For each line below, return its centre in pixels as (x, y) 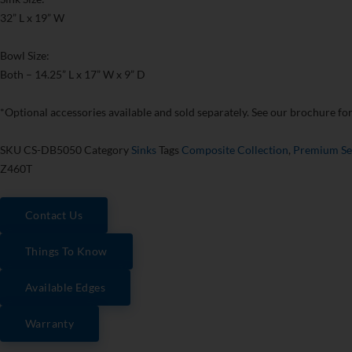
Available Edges (65, 288)
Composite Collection (235, 150)
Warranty (50, 324)
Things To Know (66, 251)
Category (106, 150)
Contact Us (54, 215)
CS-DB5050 (54, 150)
